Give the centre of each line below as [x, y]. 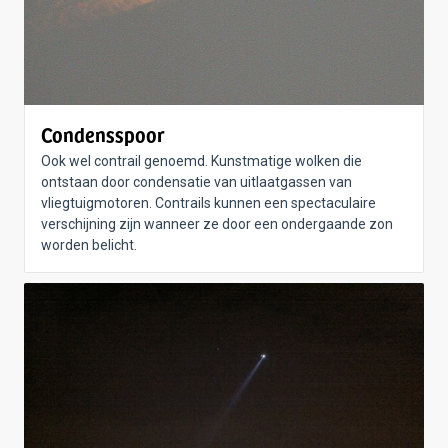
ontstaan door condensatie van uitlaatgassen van [196, 182]
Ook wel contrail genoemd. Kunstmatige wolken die [201, 161]
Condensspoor [103, 134]
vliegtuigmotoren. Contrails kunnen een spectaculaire [208, 203]
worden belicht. [89, 245]
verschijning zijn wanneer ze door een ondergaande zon [217, 224]
